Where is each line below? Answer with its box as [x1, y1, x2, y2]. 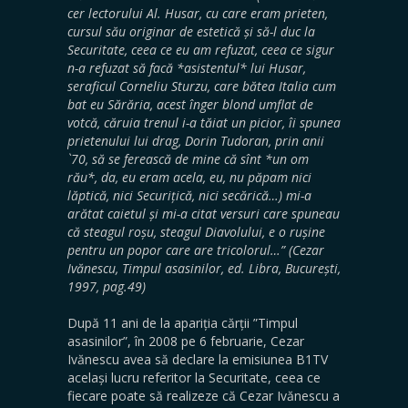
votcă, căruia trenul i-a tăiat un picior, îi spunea [67, 113, 341, 131]
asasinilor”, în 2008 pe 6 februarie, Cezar [67, 331, 304, 350]
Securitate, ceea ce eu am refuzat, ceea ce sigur [67, 40, 334, 58]
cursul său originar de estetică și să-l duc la [67, 22, 315, 40]
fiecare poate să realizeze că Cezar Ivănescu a [67, 386, 340, 404]
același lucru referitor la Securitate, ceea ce [67, 368, 321, 386]
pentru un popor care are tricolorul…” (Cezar [67, 240, 324, 259]
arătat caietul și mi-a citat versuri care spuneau [67, 204, 340, 222]
